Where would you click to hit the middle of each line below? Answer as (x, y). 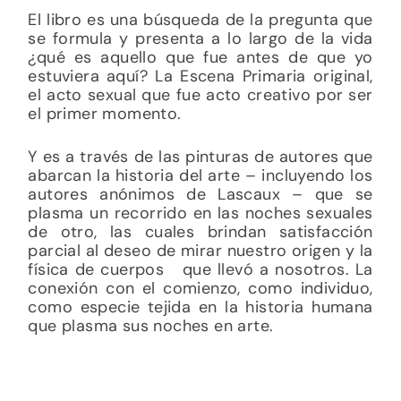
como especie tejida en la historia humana (200, 307)
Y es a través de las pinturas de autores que (200, 156)
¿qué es (64, 57)
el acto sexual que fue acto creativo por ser (200, 94)
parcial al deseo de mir (117, 250)
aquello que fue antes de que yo (237, 57)
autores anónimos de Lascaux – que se (200, 194)
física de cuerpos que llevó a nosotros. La (200, 269)
